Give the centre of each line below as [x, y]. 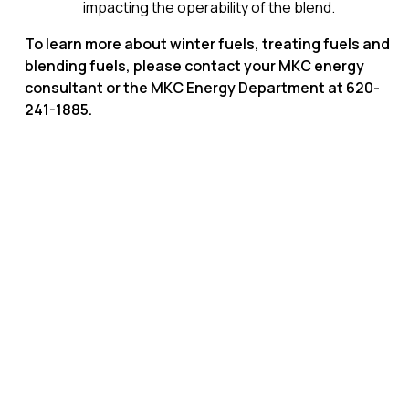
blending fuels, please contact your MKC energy [194, 66]
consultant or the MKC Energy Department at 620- [202, 88]
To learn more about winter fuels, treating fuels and [207, 44]
